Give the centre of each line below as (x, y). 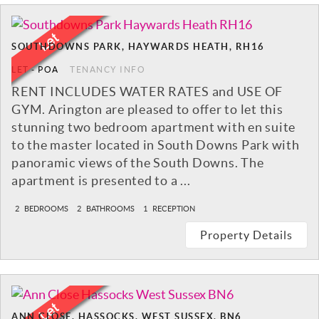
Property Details (246, 235)
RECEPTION (173, 209)
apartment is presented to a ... (101, 181)
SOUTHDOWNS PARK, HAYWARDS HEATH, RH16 (138, 47)
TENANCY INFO (108, 70)
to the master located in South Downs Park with (156, 145)
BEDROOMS (46, 209)
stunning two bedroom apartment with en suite (153, 127)
